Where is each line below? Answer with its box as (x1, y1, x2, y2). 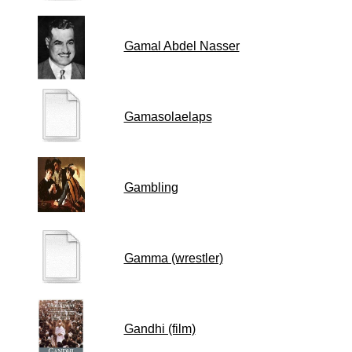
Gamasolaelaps (123, 110, 212, 123)
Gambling (123, 181, 178, 194)
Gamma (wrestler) (123, 251, 223, 265)
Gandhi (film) (123, 322, 196, 335)
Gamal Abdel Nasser (123, 39, 240, 53)
